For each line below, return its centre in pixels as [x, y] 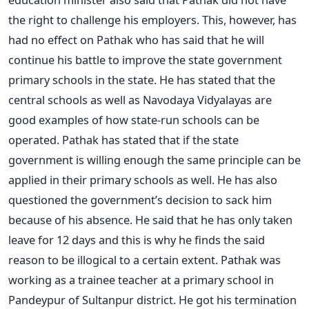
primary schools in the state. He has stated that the [142, 79]
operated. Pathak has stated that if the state [123, 139]
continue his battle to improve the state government [145, 59]
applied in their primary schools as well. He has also [143, 179]
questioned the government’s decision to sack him [140, 199]
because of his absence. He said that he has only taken [150, 219]
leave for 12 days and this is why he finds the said [137, 239]
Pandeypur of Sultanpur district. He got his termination [152, 299]
